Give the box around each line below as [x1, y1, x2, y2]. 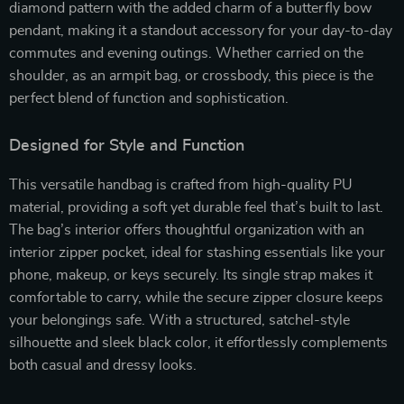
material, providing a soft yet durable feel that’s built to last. [9, 200, 383, 215]
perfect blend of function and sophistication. [9, 91, 289, 106]
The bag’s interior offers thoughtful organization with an [9, 223, 364, 237]
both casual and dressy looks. [9, 358, 197, 372]
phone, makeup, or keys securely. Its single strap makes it [9, 268, 372, 282]
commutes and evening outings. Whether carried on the [9, 46, 363, 60]
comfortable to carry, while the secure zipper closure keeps [9, 290, 383, 305]
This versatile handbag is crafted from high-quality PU [9, 178, 353, 192]
